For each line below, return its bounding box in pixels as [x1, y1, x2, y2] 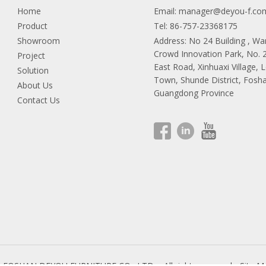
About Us [17, 79, 53, 91]
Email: [154, 5, 179, 17]
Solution [17, 64, 49, 76]
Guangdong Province [154, 87, 234, 99]
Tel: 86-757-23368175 [154, 20, 237, 31]
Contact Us [17, 94, 60, 106]
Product [17, 20, 47, 31]
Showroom [17, 34, 60, 46]
